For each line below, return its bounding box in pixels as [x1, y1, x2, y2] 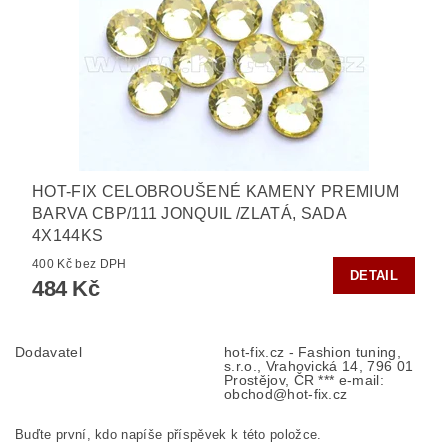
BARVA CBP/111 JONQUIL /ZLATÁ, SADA [32, 204, 346, 222]
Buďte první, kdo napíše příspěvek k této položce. [15, 426, 322, 442]
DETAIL [350, 267, 398, 283]
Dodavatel [15, 343, 82, 360]
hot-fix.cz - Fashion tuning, [224, 343, 401, 360]
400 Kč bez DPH [75, 256, 127, 271]
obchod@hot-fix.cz [224, 385, 348, 402]
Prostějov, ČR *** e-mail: [224, 371, 385, 388]
